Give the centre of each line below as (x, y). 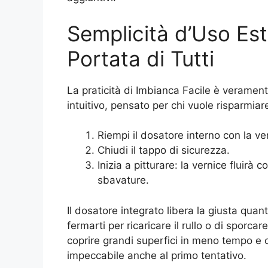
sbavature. (123, 180)
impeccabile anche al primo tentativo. (157, 255)
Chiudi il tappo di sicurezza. (164, 150)
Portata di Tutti (141, 58)
